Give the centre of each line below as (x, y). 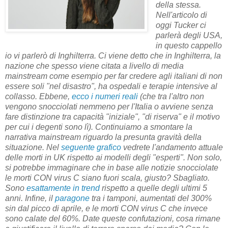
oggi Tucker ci (181, 25)
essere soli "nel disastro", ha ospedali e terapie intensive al (111, 87)
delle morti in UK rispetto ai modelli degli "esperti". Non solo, (113, 158)
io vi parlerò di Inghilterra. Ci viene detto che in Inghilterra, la (113, 56)
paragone (72, 198)
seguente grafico (91, 148)
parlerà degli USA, (189, 36)
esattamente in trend (63, 188)
